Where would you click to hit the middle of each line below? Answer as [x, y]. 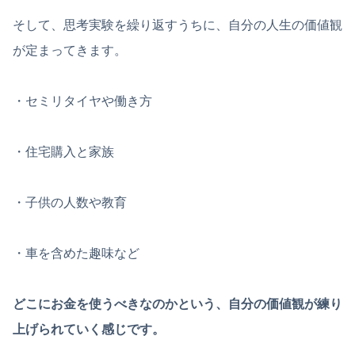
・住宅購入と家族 [63, 152]
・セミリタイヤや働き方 [82, 101]
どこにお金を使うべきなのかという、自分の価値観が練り [177, 304]
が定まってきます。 [70, 51]
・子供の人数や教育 [70, 203]
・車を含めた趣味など [76, 254]
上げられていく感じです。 [89, 330]
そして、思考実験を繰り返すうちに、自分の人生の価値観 [177, 25]
